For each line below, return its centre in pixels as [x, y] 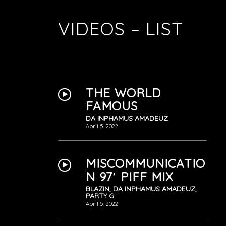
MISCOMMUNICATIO [146, 163]
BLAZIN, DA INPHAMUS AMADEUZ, [142, 189]
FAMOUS [112, 106]
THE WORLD [124, 93]
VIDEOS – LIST [121, 29]
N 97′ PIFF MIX [130, 177]
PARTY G [100, 196]
